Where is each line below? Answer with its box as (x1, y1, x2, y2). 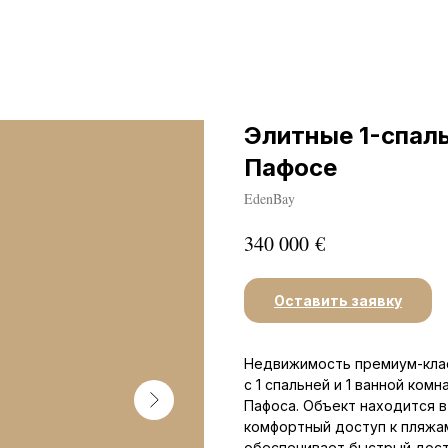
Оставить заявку (274, 291, 402, 309)
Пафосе (244, 153, 337, 182)
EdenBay (244, 189, 295, 208)
